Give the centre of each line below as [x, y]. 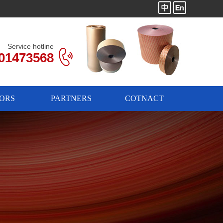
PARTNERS [71, 98]
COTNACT [144, 98]
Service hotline [31, 46]
